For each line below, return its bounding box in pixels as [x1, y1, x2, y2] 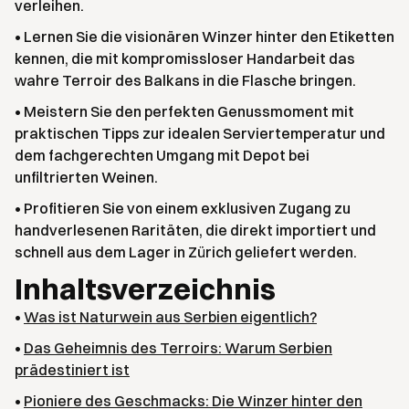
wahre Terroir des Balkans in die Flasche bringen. [15, 71, 356, 89]
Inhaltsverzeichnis [15, 271, 276, 307]
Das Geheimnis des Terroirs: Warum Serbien [24, 339, 332, 357]
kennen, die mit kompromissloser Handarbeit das [15, 49, 355, 68]
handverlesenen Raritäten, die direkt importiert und [15, 221, 376, 239]
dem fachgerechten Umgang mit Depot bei [15, 146, 309, 164]
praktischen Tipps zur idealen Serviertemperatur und [15, 124, 385, 142]
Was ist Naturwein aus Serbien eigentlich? [24, 308, 317, 326]
